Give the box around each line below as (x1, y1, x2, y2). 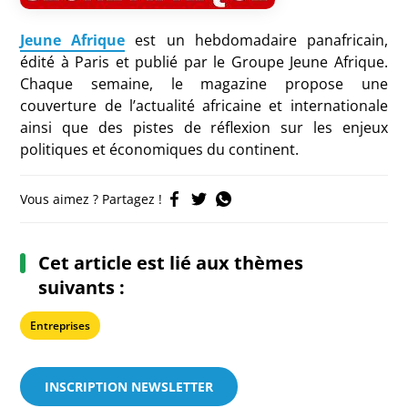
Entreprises (30, 318, 91, 333)
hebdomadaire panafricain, (194, 30, 388, 50)
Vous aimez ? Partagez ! (20, 190, 163, 208)
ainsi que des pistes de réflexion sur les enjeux (20, 117, 388, 138)
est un (125, 30, 195, 50)
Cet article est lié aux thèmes (38, 250, 304, 275)
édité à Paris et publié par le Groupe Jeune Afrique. (20, 52, 388, 72)
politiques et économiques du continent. (20, 139, 300, 159)
